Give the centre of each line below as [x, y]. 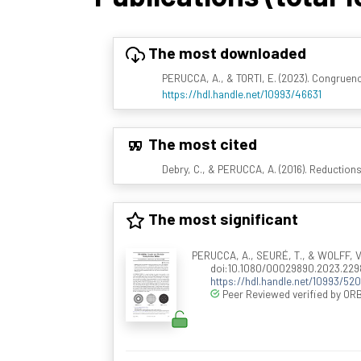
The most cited [201, 143]
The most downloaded [225, 52]
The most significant [221, 218]
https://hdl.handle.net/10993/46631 [241, 94]
